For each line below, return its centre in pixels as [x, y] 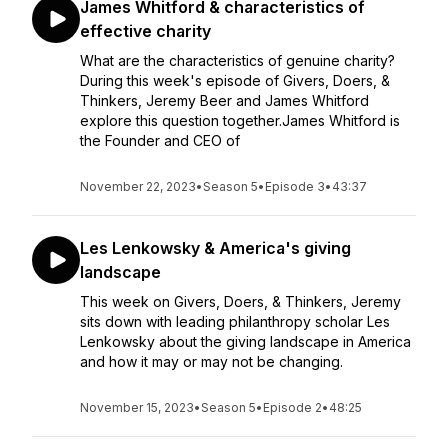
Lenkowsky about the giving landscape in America [245, 341]
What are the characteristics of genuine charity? [237, 60]
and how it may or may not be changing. [211, 361]
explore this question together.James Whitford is [240, 120]
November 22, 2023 [138, 186]
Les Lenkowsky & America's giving [215, 248]
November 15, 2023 [137, 407]
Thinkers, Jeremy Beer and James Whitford [224, 100]
